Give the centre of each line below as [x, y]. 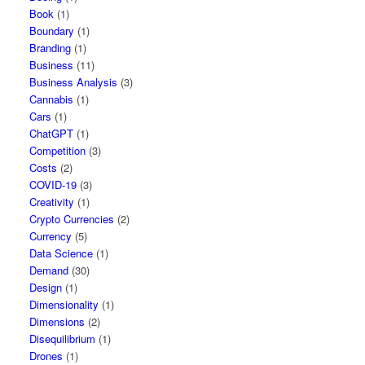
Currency [51, 236]
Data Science [62, 253]
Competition [58, 150]
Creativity [52, 202]
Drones [46, 356]
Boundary [52, 31]
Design [46, 287]
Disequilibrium [63, 339]
